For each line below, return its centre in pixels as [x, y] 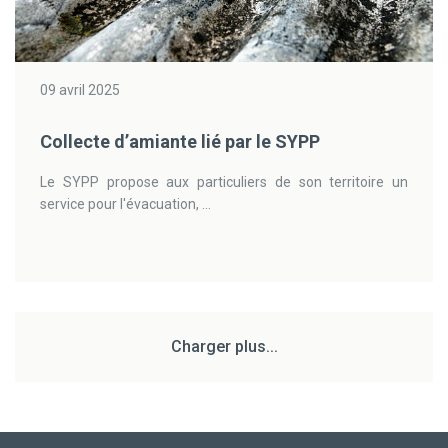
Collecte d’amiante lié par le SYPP [180, 141]
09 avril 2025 [80, 90]
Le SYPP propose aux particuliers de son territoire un [224, 182]
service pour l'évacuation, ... [125, 204]
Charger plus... [224, 346]
